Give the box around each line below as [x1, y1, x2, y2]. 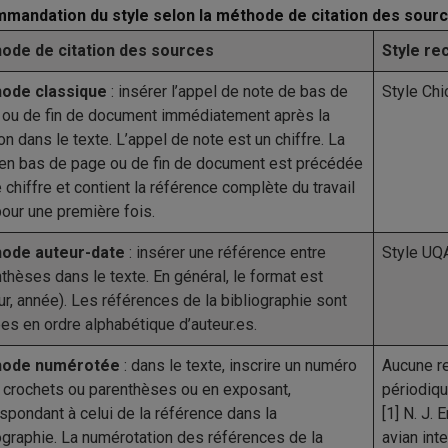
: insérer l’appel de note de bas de [107, 82, 348, 101]
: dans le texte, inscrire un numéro [120, 356, 357, 375]
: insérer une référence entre [125, 243, 326, 262]
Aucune [382, 356, 433, 375]
